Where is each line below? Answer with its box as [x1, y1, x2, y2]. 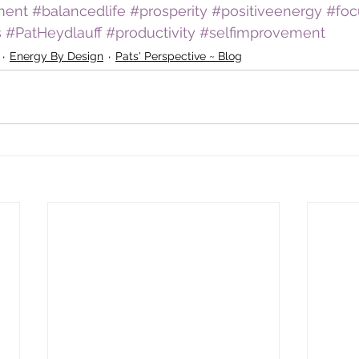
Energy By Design [10, 50, 103, 63]
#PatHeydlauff [6, 24, 102, 41]
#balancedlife [32, 2, 126, 19]
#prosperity [130, 2, 208, 19]
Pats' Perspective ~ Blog [115, 50, 242, 63]
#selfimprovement [200, 24, 325, 41]
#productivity [106, 24, 196, 41]
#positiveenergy [212, 2, 322, 19]
